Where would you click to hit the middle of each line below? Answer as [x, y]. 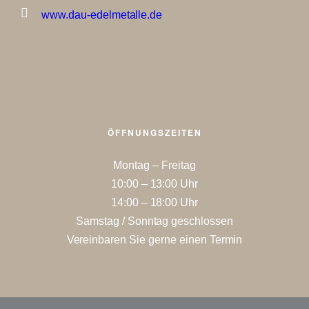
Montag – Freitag [154, 165]
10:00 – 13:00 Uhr [154, 184]
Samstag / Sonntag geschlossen [154, 221]
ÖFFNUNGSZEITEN [154, 132]
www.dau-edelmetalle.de [102, 15]
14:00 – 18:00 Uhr [154, 202]
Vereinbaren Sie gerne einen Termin [154, 240]
